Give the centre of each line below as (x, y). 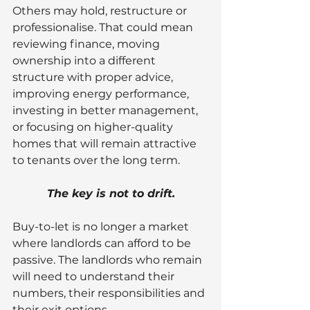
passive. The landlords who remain (109, 259)
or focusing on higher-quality (94, 127)
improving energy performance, (102, 93)
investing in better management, (107, 110)
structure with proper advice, (94, 77)
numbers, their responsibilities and (110, 293)
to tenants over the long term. (96, 160)
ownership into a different (85, 60)
